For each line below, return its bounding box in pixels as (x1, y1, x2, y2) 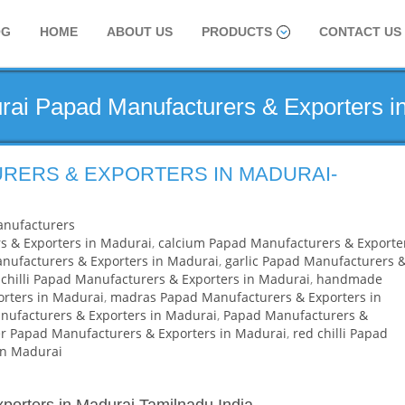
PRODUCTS (202, 24, 272, 39)
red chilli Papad (293, 325, 388, 342)
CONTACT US (319, 24, 401, 39)
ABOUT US (107, 24, 173, 39)
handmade (316, 270, 382, 287)
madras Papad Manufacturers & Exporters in (110, 288, 381, 306)
